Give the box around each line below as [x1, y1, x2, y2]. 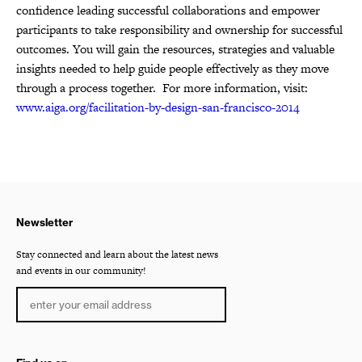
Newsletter [16, 216, 73, 229]
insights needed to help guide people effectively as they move [16, 59, 329, 77]
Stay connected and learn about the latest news [16, 247, 218, 262]
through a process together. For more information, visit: [16, 78, 308, 96]
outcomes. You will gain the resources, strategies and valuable [16, 40, 335, 57]
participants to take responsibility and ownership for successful [16, 20, 343, 38]
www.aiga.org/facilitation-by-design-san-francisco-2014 [16, 98, 299, 116]
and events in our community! [16, 263, 146, 278]
